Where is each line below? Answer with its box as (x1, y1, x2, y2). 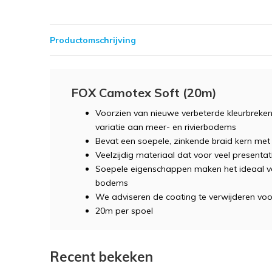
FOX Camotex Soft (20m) (71, 85, 217, 100)
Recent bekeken (50, 248, 153, 265)
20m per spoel (95, 205, 153, 216)
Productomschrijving (50, 34, 136, 46)
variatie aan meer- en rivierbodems (95, 121, 236, 132)
